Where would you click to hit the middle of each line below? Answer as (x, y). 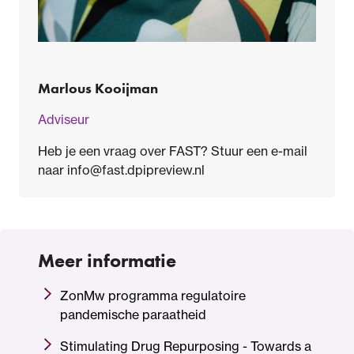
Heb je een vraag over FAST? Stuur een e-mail (173, 151)
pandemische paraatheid (133, 315)
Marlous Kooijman (98, 88)
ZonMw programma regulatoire (153, 296)
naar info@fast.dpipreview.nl (121, 170)
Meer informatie (107, 261)
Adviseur (64, 120)
